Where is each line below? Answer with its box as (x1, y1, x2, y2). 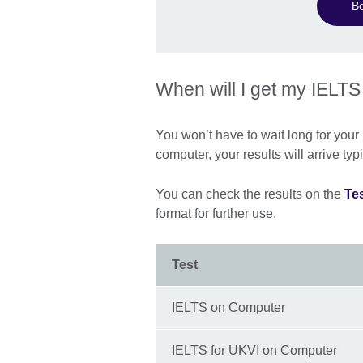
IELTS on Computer (172, 301, 285, 314)
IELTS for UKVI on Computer (172, 344, 337, 357)
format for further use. (156, 207, 280, 220)
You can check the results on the (156, 187, 344, 201)
